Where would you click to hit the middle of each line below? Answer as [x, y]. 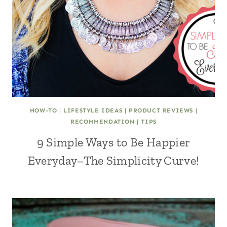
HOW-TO [43, 110]
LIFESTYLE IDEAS [93, 110]
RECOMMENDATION [103, 122]
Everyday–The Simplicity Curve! [113, 160]
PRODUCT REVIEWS [161, 110]
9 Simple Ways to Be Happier [113, 142]
